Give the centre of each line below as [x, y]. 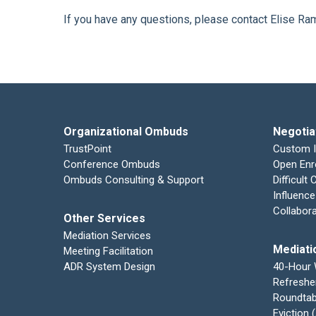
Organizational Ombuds [126, 132]
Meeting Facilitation [108, 251]
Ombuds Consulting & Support [134, 180]
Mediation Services [107, 236]
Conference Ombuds [112, 164]
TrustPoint [87, 149]
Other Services [104, 218]
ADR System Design [109, 267]
